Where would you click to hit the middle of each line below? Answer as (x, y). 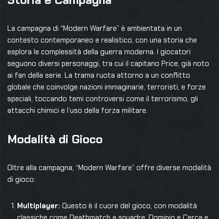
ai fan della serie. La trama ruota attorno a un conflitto (99, 75)
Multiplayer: (39, 206)
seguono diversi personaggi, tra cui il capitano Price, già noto (108, 64)
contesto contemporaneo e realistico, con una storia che (102, 40)
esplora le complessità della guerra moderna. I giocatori (99, 52)
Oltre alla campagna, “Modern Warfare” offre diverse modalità (109, 168)
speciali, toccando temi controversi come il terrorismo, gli (103, 99)
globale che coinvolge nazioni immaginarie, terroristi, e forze (107, 87)
